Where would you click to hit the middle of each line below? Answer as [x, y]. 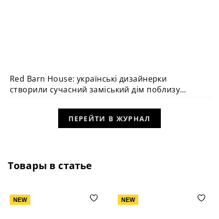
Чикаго [24, 100]
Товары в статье [50, 166]
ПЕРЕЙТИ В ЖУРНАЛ [109, 118]
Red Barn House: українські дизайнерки [88, 79]
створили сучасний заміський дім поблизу [95, 90]
